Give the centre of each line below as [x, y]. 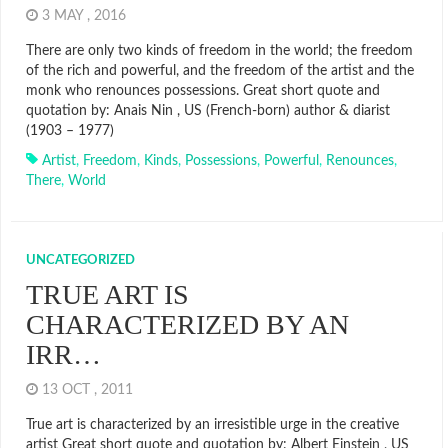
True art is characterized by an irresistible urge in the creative [212, 425]
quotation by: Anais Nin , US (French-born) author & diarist [208, 111]
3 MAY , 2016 [86, 16]
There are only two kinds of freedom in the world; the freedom [219, 51]
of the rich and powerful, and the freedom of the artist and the [220, 71]
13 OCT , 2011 [89, 390]
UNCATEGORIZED [80, 260]
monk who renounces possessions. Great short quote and [203, 91]
